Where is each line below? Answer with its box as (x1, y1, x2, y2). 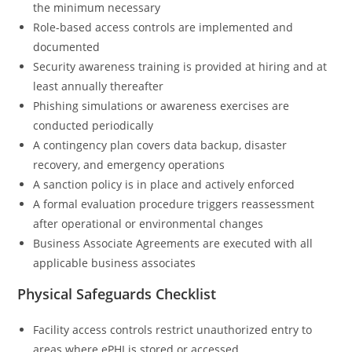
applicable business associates (33, 255, 196, 270)
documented (33, 38, 101, 54)
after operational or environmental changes (33, 215, 264, 231)
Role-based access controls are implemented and (33, 19, 294, 35)
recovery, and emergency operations (33, 156, 225, 172)
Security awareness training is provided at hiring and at (33, 58, 328, 74)
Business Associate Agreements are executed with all (33, 235, 313, 251)
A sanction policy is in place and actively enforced (33, 176, 295, 192)
